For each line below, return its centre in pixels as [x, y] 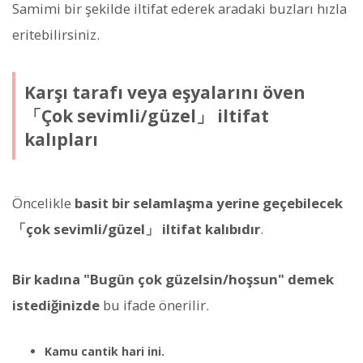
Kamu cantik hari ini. [105, 352]
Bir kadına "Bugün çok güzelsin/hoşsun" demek [173, 280]
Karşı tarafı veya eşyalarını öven [164, 92]
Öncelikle [43, 203]
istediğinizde [56, 305]
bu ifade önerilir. [154, 305]
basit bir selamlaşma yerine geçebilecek [209, 203]
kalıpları [61, 139]
